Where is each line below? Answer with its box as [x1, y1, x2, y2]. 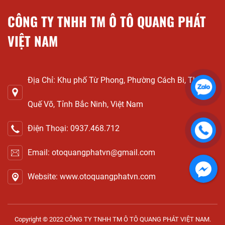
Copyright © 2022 [14, 215, 65, 223]
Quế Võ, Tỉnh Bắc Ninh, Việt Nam [28, 99, 143, 109]
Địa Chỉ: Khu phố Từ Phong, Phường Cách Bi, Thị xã [28, 75, 210, 85]
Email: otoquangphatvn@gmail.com [28, 148, 155, 158]
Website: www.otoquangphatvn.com [28, 172, 156, 182]
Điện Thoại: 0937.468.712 [28, 124, 120, 134]
